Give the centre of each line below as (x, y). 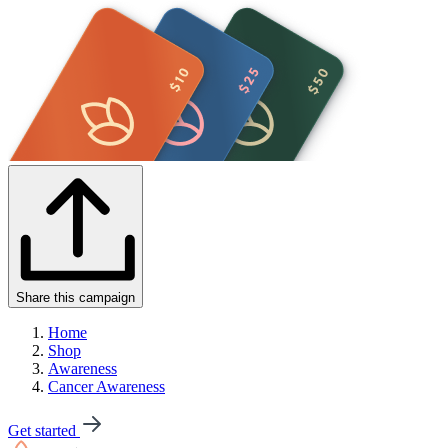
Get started (44, 430)
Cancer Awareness (106, 386)
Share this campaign (75, 297)
